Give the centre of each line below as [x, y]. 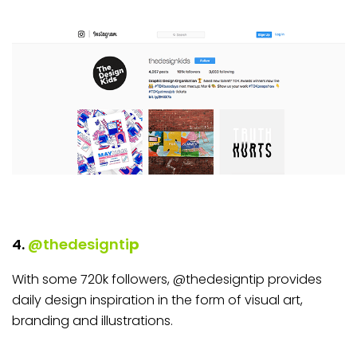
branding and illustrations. [92, 320]
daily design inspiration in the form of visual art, [157, 300]
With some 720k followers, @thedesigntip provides [167, 279]
